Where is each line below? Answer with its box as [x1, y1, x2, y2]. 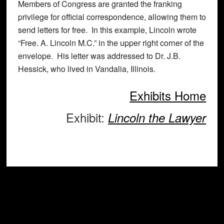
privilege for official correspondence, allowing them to [17, 11, 206, 22]
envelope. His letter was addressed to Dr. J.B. [17, 50, 180, 61]
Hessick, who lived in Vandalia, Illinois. [17, 63, 155, 74]
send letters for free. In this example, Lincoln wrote [17, 24, 196, 35]
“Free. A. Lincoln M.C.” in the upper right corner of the [17, 37, 204, 48]
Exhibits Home [129, 86, 206, 104]
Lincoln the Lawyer [108, 109, 206, 126]
